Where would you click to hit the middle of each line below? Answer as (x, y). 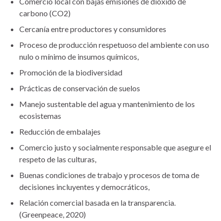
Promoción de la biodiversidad (71, 72)
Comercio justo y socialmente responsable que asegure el (115, 147)
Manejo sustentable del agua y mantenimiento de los (107, 104)
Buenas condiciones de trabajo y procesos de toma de (109, 175)
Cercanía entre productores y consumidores (93, 29)
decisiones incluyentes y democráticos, (84, 186)
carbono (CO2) (45, 13)
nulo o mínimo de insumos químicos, (79, 56)
